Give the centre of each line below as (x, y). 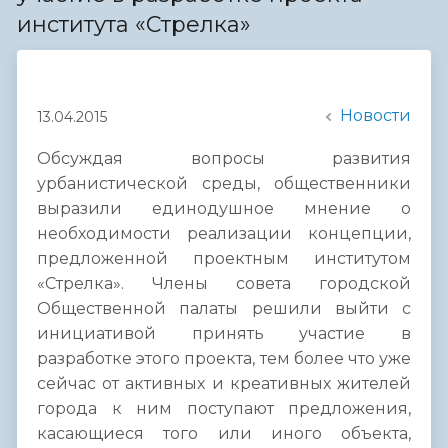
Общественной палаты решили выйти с (224, 309)
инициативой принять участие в (224, 334)
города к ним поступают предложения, (224, 409)
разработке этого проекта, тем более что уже (224, 359)
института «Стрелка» (134, 25)
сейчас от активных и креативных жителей (224, 384)
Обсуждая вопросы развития (224, 159)
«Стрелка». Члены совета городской (224, 284)
